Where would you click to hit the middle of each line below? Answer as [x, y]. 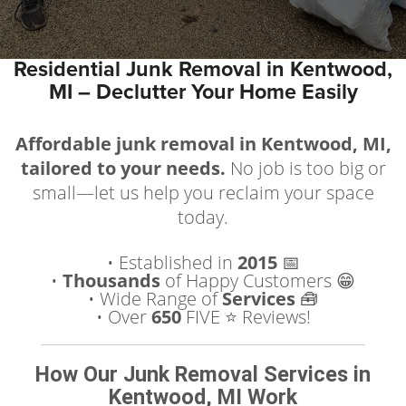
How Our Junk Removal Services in [203, 374]
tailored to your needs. [123, 168]
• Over [123, 317]
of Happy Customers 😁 [258, 280]
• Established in [172, 262]
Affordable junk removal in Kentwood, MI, [203, 144]
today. [203, 217]
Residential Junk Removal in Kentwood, [203, 70]
